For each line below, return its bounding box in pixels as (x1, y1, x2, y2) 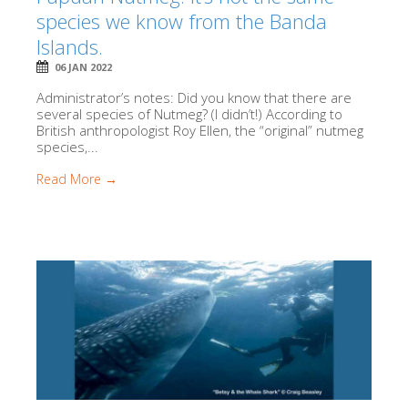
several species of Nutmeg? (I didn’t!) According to (36, 104, 342, 123)
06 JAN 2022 (55, 59, 112, 74)
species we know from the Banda (36, 6, 327, 35)
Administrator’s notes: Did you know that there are (36, 87, 352, 107)
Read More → (36, 169, 117, 188)
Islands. (36, 32, 103, 60)
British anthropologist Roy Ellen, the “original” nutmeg (36, 120, 363, 139)
